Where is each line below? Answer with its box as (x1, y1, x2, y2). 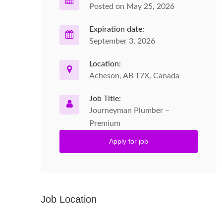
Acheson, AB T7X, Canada (89, 72, 179, 80)
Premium (89, 119, 120, 127)
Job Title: (89, 95, 121, 103)
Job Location (41, 194, 97, 205)
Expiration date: (89, 25, 144, 33)
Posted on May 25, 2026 (89, 2, 174, 10)
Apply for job (109, 137, 148, 145)
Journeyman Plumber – (89, 107, 169, 114)
